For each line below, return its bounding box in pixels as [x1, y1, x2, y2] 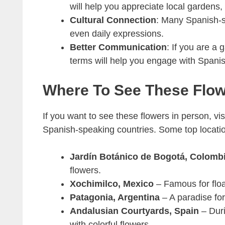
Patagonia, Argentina [69, 192, 160, 203]
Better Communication [69, 42, 167, 53]
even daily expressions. [69, 29, 164, 39]
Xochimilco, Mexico [69, 179, 154, 189]
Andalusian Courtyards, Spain [69, 206, 199, 216]
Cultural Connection [69, 15, 156, 26]
